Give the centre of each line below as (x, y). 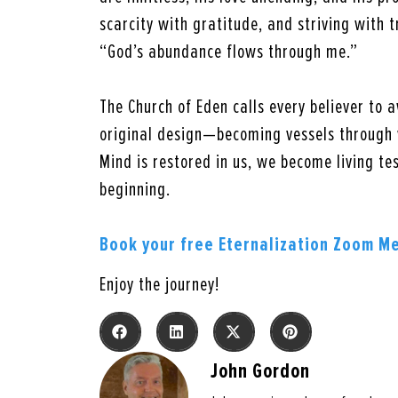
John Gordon (260, 370)
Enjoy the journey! (160, 285)
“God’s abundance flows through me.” (229, 52)
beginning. (135, 190)
